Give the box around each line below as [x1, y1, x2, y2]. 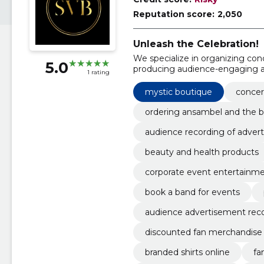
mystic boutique [144, 86, 212, 97]
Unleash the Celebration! [133, 38, 259, 49]
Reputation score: [133, 9, 214, 19]
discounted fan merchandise [144, 226, 262, 237]
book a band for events [144, 186, 240, 197]
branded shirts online [144, 246, 230, 258]
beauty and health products [144, 146, 259, 157]
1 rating [87, 68, 110, 77]
